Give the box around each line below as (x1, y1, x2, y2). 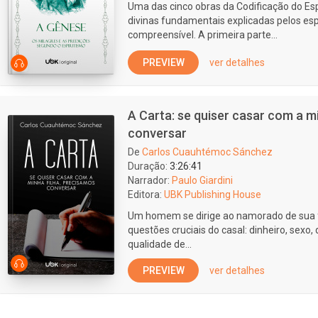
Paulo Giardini (172, 175, 233, 186)
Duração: (128, 160, 168, 172)
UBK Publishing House (164, 189, 261, 200)
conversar (128, 126, 187, 141)
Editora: (128, 189, 162, 200)
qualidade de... (128, 238, 192, 250)
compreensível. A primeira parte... (128, 29, 278, 40)
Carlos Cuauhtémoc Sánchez (142, 146, 273, 158)
